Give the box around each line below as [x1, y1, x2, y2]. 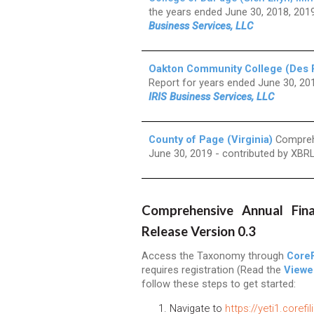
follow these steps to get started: [142, 278, 296, 291]
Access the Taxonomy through [142, 250, 287, 263]
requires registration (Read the [142, 264, 284, 277]
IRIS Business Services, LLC [149, 90, 274, 104]
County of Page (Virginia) [149, 133, 273, 146]
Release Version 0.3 [142, 224, 256, 240]
